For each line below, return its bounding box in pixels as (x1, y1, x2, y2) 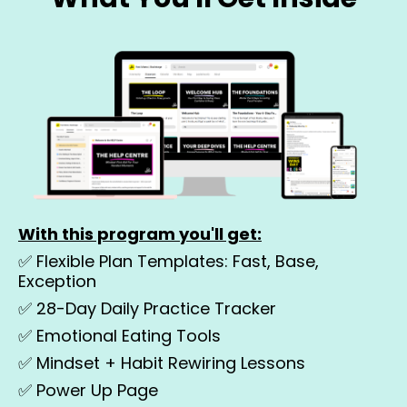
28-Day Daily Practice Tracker (36, 296, 276, 320)
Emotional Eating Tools (36, 323, 221, 347)
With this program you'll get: (18, 222, 262, 245)
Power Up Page (36, 378, 158, 402)
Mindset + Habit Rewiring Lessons (36, 351, 305, 374)
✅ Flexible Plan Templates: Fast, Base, (18, 249, 319, 273)
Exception (18, 269, 96, 293)
